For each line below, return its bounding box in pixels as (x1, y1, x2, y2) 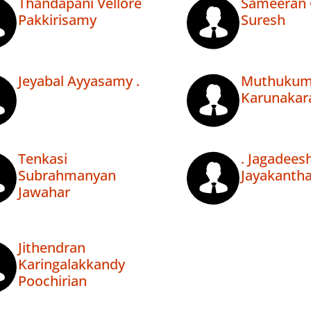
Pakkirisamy (18, 10, 96, 30)
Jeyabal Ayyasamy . (18, 72, 140, 91)
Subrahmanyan (18, 166, 116, 185)
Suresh (240, 10, 285, 30)
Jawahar (18, 183, 70, 202)
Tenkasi (18, 149, 67, 169)
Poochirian (18, 271, 87, 291)
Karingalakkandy (18, 255, 125, 274)
